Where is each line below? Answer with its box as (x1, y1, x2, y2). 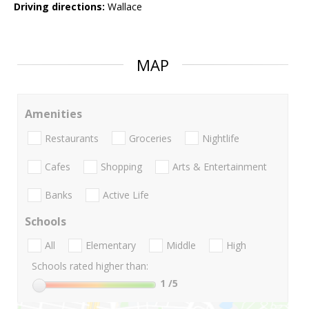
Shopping (101, 159, 142, 173)
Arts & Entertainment (172, 159, 267, 173)
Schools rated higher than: (32, 259, 148, 273)
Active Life (103, 188, 149, 202)
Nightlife (202, 131, 239, 145)
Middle (166, 239, 196, 252)
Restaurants (45, 131, 99, 145)
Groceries (129, 131, 172, 145)
